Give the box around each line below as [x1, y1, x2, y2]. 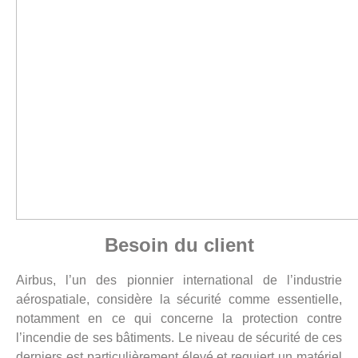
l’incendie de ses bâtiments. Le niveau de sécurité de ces [16, 330, 342, 344]
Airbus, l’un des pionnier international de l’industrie [16, 272, 342, 287]
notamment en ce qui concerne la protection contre [16, 311, 342, 325]
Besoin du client [104, 233, 254, 256]
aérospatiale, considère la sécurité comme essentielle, [16, 292, 342, 306]
